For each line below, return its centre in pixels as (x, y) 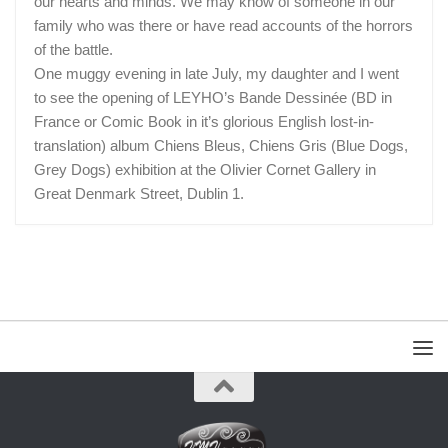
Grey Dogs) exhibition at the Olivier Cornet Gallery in (205, 170)
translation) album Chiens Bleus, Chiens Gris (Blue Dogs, (221, 146)
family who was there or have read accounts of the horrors (224, 26)
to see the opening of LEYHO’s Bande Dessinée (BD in (213, 98)
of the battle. (74, 50)
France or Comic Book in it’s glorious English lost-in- (204, 122)
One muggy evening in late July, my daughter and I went (217, 74)
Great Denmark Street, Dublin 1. (139, 194)
